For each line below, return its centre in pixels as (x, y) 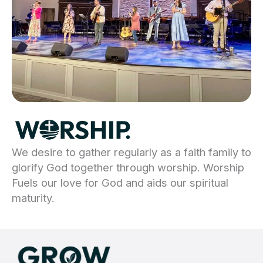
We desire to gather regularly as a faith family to (131, 152)
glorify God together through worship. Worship (128, 167)
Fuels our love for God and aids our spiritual (120, 182)
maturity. (33, 198)
